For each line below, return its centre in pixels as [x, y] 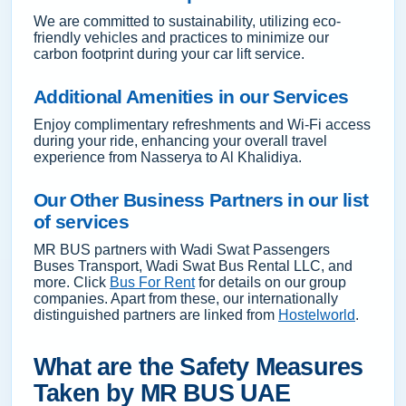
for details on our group [271, 282]
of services [82, 222]
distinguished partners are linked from [156, 315]
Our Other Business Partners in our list [201, 200]
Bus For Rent [152, 282]
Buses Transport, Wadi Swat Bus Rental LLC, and [193, 266]
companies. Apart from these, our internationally [186, 299]
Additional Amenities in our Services [191, 97]
